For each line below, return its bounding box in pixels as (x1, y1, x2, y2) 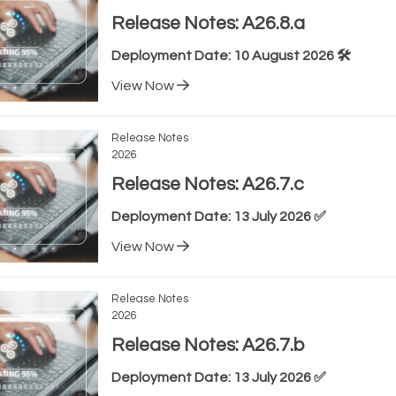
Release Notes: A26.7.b (110, 336, 304, 354)
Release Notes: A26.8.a (110, 14, 305, 33)
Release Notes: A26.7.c (110, 175, 304, 194)
